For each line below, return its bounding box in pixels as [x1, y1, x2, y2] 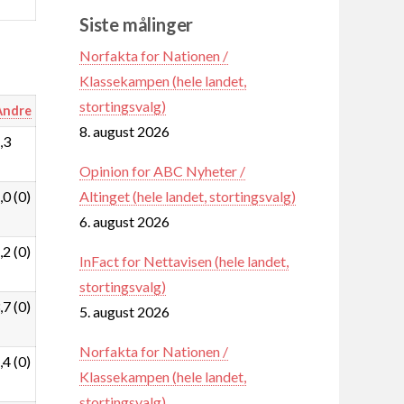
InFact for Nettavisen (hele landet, [79, 252, 289, 270]
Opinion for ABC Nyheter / [79, 161, 245, 179]
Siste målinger [79, 13, 194, 35]
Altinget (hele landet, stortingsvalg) [79, 187, 296, 205]
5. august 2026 [79, 302, 170, 320]
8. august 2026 [79, 122, 170, 140]
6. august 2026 [79, 212, 170, 230]
